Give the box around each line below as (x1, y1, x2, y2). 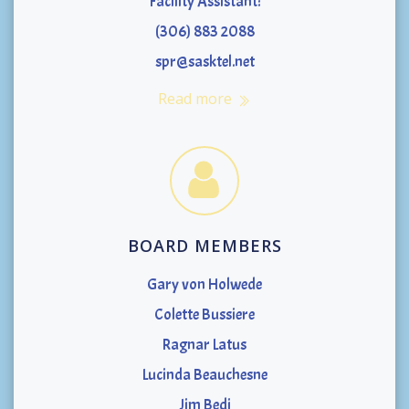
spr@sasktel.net (154, 52, 255, 72)
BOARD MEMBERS (127, 235, 282, 257)
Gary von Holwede (147, 275, 262, 295)
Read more (157, 89, 232, 110)
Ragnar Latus (163, 335, 246, 355)
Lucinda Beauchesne (142, 365, 267, 385)
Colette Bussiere (154, 305, 255, 325)
